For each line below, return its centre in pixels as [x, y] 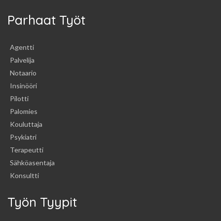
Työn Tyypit [42, 202]
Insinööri [23, 85]
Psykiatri [23, 137]
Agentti [22, 47]
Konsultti [24, 175]
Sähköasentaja [32, 162]
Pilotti [19, 98]
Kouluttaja [26, 124]
